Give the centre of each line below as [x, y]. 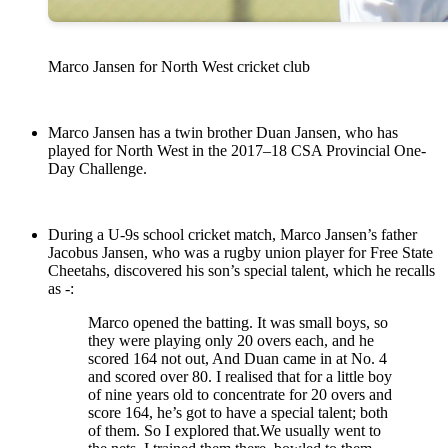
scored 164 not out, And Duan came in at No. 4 [237, 359]
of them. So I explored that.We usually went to [234, 431]
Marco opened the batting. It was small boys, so [238, 323]
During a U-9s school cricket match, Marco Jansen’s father [232, 235]
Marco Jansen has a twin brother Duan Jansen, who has [223, 133]
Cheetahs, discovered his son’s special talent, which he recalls [241, 271]
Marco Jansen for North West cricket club [179, 67]
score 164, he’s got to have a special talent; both [238, 413]
